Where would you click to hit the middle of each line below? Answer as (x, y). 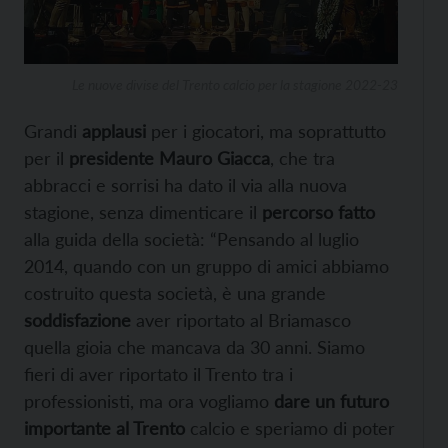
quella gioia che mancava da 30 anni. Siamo (194, 347)
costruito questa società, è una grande (175, 293)
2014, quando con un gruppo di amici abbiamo (206, 266)
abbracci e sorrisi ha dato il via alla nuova (185, 185)
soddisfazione (77, 320)
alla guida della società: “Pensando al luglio (191, 239)
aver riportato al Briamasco (241, 320)
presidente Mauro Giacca (169, 158)
